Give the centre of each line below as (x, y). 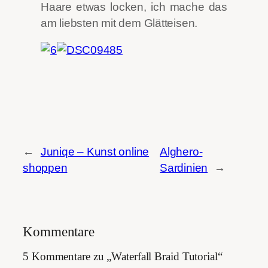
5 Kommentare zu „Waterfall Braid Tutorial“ (123, 257)
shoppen (45, 167)
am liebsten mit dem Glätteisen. (119, 23)
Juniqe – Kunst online (95, 151)
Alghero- (181, 151)
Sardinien (184, 167)
